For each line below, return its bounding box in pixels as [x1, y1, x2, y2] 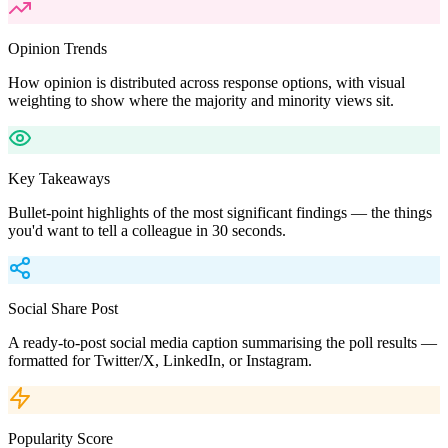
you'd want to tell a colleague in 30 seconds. [8, 221, 286, 239]
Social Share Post [8, 299, 118, 317]
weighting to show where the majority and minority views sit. [8, 91, 394, 109]
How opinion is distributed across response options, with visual [8, 73, 405, 91]
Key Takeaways [8, 169, 110, 187]
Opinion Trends [8, 39, 107, 57]
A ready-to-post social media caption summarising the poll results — [8, 333, 437, 351]
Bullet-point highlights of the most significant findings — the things [8, 203, 432, 221]
